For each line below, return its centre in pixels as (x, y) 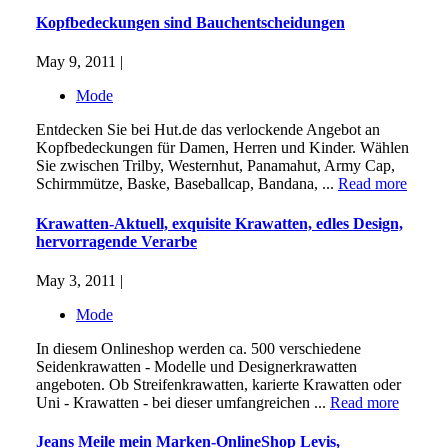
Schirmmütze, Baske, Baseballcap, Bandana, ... (187, 184)
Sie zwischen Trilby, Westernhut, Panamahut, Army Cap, (215, 166)
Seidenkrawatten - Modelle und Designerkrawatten (196, 366)
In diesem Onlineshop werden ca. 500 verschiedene (198, 348)
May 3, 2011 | (79, 280)
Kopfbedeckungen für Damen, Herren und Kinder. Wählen (222, 148)
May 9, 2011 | (79, 62)
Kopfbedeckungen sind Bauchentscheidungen (190, 23)
